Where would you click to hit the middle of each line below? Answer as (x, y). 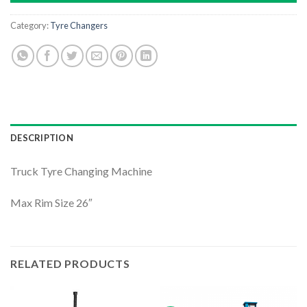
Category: (30, 25)
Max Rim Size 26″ (51, 202)
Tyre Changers (79, 25)
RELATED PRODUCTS (70, 263)
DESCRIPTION (42, 137)
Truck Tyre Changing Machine (81, 171)
